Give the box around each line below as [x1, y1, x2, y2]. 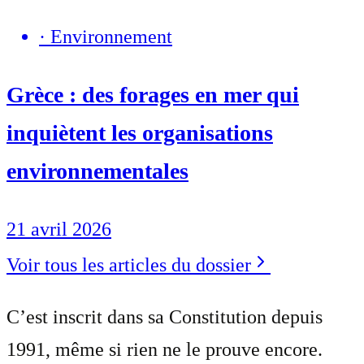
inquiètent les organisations [6, 119, 273, 145]
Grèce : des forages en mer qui [6, 81, 299, 107]
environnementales [6, 158, 188, 184]
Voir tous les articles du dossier [6, 253, 251, 275]
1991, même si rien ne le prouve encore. [6, 338, 323, 360]
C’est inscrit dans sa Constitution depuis [6, 305, 323, 327]
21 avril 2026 [6, 218, 111, 240]
